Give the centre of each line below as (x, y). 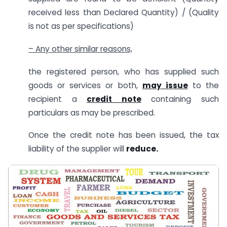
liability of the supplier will (77, 149)
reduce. (142, 149)
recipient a (58, 99)
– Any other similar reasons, (80, 49)
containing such (180, 99)
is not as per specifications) (81, 26)
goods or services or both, (85, 85)
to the (203, 85)
